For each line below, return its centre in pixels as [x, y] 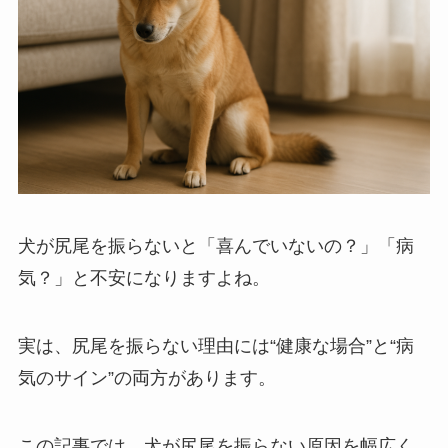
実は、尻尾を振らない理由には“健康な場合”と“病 [215, 345]
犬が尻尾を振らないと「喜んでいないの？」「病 [215, 246]
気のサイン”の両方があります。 [146, 377]
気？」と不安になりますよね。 [143, 278]
